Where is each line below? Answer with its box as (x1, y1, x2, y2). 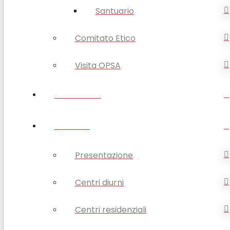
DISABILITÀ (54, 88, 101, 101)
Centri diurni (75, 176, 124, 188)
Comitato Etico (75, 32, 136, 44)
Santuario (95, 5, 134, 17)
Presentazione (75, 149, 133, 161)
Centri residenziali (75, 203, 146, 216)
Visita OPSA (75, 59, 121, 71)
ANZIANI (54, 120, 89, 132)
